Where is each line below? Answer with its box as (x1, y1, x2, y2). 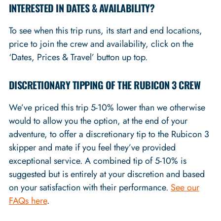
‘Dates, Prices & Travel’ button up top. (8, 50, 147, 64)
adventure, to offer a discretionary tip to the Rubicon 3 (8, 127, 209, 141)
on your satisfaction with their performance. (8, 181, 171, 194)
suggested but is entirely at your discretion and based (8, 167, 205, 181)
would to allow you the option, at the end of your (8, 114, 187, 127)
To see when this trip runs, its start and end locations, (8, 24, 202, 37)
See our (170, 181, 199, 194)
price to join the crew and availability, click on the (8, 37, 193, 50)
